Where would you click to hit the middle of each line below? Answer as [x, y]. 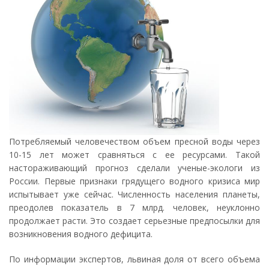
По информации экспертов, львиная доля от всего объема [134, 259]
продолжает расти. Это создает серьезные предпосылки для [134, 221]
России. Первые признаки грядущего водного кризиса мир [134, 181]
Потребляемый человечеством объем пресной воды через [134, 141]
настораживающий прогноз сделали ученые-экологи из [134, 168]
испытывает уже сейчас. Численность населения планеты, [134, 194]
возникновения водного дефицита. [81, 234]
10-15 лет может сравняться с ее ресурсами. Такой [134, 155]
